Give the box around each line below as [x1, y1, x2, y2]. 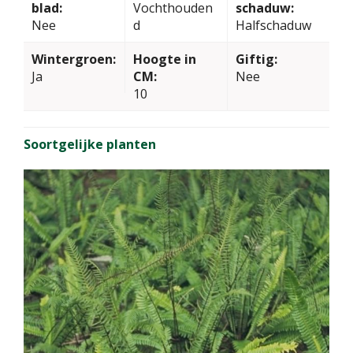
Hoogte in [133, 50, 197, 69]
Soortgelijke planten [24, 136, 156, 154]
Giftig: [235, 50, 277, 69]
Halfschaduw [235, 17, 311, 35]
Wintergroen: [32, 50, 116, 69]
